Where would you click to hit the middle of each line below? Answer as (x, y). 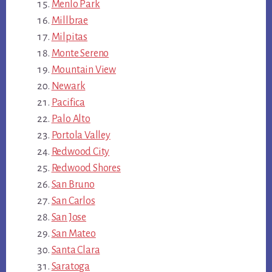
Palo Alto (71, 119)
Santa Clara (76, 250)
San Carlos (73, 201)
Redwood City (80, 151)
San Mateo (73, 233)
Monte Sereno (80, 53)
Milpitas (69, 37)
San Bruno (73, 184)
